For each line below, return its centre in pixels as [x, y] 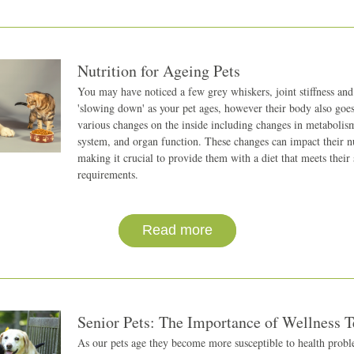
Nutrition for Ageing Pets [158, 71]
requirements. [107, 174]
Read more [177, 230]
